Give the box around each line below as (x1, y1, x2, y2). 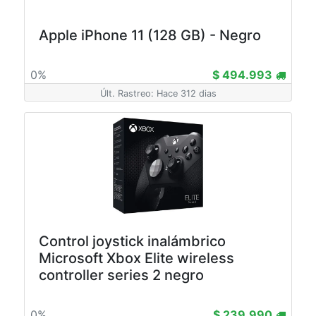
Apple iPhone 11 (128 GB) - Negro (39, 27, 261, 44)
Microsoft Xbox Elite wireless (39, 250, 234, 267)
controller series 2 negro (39, 267, 204, 284)
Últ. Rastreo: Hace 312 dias (99, 88, 217, 99)
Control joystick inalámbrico (39, 233, 226, 250)
